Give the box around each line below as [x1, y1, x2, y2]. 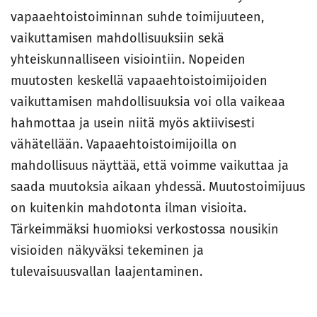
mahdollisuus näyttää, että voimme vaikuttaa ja [11, 158, 289, 174]
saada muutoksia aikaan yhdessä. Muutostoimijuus [11, 179, 305, 195]
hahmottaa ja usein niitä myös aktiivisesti [11, 115, 255, 132]
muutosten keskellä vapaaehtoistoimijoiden [11, 73, 267, 89]
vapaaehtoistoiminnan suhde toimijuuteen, [11, 9, 264, 25]
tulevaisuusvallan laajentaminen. [11, 264, 202, 280]
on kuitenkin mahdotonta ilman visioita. [11, 200, 246, 217]
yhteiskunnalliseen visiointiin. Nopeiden [11, 52, 246, 68]
